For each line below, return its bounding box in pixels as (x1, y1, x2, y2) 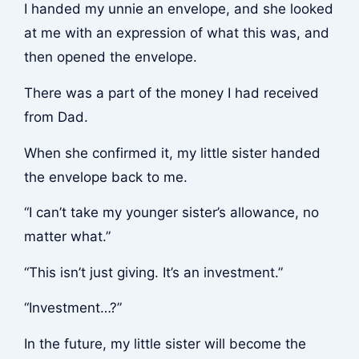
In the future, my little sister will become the (23, 335, 306, 352)
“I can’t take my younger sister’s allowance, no (23, 204, 319, 221)
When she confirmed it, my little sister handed (23, 144, 321, 161)
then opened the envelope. (23, 49, 197, 66)
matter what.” (23, 228, 111, 245)
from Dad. (23, 109, 88, 126)
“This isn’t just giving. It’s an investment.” (23, 264, 283, 280)
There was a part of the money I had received (23, 85, 319, 102)
